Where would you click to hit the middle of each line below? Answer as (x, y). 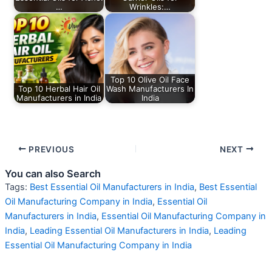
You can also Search (53, 174)
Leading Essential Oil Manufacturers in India (119, 231)
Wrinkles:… (150, 6)
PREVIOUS (50, 149)
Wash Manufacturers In (150, 88)
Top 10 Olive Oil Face (150, 79)
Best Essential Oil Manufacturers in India (112, 187)
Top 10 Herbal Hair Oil (59, 88)
